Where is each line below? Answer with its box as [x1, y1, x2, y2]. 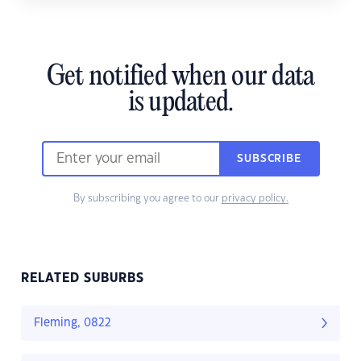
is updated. [127, 88, 234, 119]
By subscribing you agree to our [73, 193, 222, 204]
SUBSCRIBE [237, 154, 301, 164]
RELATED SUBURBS [21, 272, 144, 285]
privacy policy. [221, 193, 288, 204]
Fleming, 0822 [34, 317, 111, 330]
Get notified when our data [46, 62, 315, 93]
